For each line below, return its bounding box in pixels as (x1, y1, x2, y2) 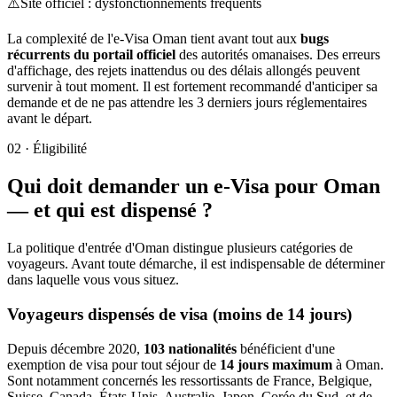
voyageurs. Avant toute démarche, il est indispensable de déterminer (7, 256, 385, 272)
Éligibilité (33, 141, 87, 157)
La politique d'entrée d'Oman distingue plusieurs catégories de (7, 240, 353, 256)
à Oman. (332, 356, 384, 372)
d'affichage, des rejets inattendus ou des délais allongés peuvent (7, 63, 360, 79)
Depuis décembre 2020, (7, 340, 144, 356)
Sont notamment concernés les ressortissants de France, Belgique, (7, 372, 372, 388)
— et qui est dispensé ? (7, 198, 213, 222)
